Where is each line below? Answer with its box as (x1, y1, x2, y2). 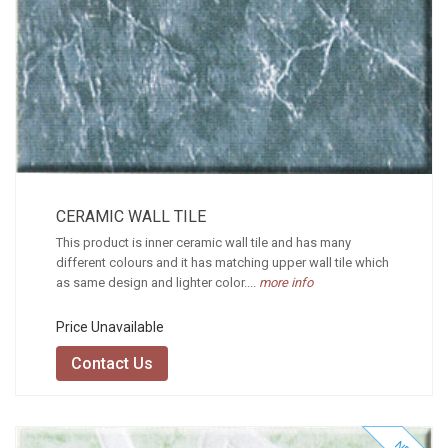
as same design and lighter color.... (56, 275, 256, 291)
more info (256, 275, 313, 291)
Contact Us (71, 354, 153, 374)
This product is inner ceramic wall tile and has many (56, 235, 351, 251)
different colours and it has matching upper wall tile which (56, 255, 389, 271)
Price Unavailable (56, 319, 164, 336)
